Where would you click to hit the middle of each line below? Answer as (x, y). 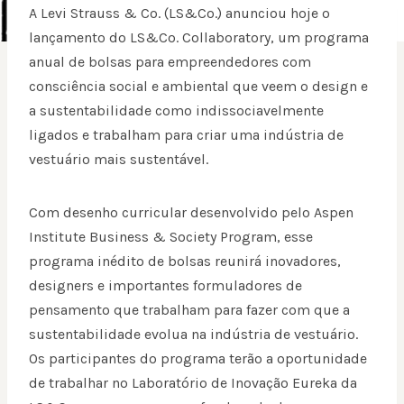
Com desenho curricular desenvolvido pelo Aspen (191, 213)
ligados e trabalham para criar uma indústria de (186, 135)
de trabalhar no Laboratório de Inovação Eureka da (193, 383)
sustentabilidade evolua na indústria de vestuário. (193, 335)
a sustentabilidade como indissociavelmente (176, 111)
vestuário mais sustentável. (119, 160)
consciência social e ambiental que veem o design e (198, 87)
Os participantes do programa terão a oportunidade (198, 359)
